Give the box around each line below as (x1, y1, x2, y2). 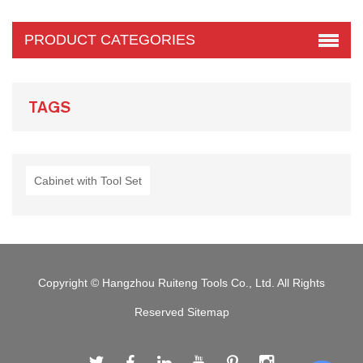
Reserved (134, 305, 187, 319)
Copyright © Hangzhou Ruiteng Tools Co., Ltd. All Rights (38, 276, 325, 290)
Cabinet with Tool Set (34, 174, 142, 188)
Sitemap (186, 305, 229, 319)
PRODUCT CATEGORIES (24, 32, 195, 49)
